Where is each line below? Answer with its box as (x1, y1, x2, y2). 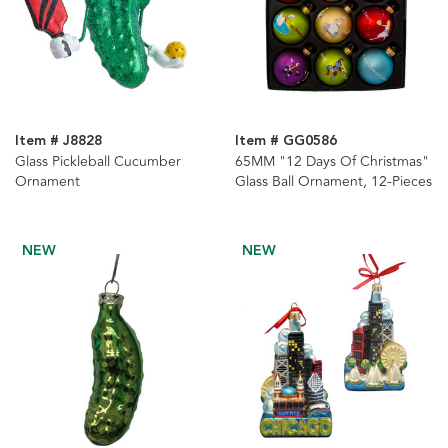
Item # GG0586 (234, 130, 337, 153)
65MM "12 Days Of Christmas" (234, 151, 429, 173)
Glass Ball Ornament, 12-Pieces (234, 171, 432, 193)
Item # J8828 (15, 130, 102, 153)
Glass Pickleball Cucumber (15, 151, 181, 173)
